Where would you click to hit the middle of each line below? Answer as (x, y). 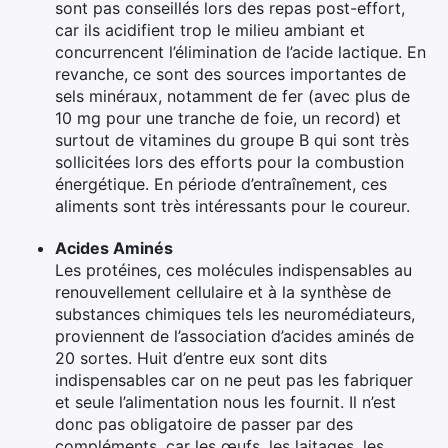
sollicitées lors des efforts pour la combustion (229, 161)
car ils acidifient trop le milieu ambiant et (210, 29)
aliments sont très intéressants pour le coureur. (232, 205)
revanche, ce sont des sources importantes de (230, 73)
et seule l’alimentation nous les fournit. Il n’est (225, 401)
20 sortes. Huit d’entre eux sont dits (191, 357)
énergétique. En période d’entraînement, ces (221, 183)
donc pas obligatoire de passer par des (204, 423)
